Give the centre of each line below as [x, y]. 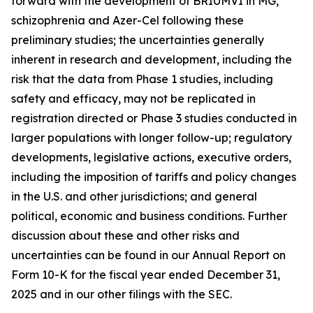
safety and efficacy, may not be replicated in [133, 99]
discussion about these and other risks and [125, 235]
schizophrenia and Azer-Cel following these [128, 20]
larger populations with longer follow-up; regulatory [152, 138]
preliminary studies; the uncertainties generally [138, 40]
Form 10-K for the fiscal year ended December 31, [146, 275]
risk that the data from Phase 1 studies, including [142, 79]
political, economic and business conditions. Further [149, 216]
